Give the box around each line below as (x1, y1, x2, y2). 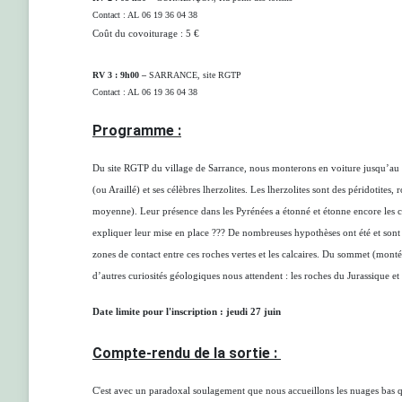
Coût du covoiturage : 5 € (92, 29, 199, 39)
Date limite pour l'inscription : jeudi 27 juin (92, 307, 281, 317)
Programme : (92, 122, 181, 139)
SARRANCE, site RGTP (149, 70, 241, 80)
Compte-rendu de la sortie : (92, 345, 281, 362)
